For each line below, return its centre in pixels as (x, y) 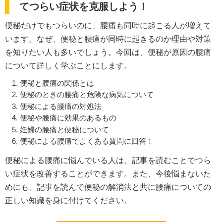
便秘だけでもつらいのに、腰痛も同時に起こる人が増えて (108, 26)
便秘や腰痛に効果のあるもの (68, 118)
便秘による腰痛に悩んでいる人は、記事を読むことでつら (108, 161)
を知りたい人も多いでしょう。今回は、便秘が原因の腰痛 (108, 53)
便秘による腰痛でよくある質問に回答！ (87, 141)
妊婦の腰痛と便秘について (64, 129)
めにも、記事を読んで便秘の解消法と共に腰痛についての (108, 187)
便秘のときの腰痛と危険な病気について (87, 95)
